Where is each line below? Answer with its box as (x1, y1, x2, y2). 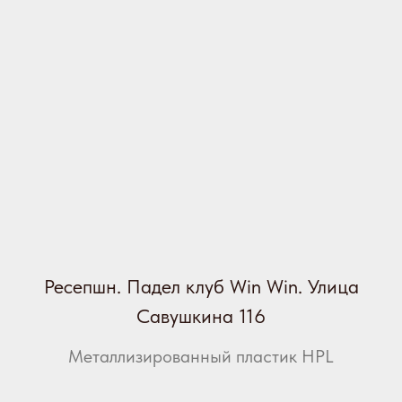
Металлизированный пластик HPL (68, 345, 334, 368)
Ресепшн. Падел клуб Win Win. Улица (43, 275, 359, 299)
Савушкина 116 (136, 304, 266, 328)
